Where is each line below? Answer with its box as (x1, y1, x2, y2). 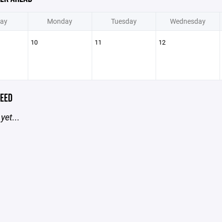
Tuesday (111, 16, 137, 26)
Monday (47, 16, 72, 26)
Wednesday (169, 16, 206, 26)
